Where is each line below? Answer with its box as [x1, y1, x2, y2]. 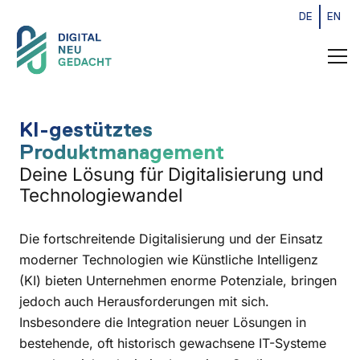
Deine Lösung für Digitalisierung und [19, 163, 324, 186]
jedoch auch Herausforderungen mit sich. [19, 292, 269, 309]
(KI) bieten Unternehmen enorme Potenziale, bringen [19, 272, 337, 288]
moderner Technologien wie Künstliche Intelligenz [19, 251, 318, 268]
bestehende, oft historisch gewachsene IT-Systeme [19, 334, 326, 351]
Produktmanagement [19, 141, 224, 165]
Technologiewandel [19, 184, 182, 207]
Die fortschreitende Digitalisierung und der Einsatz [19, 230, 323, 247]
